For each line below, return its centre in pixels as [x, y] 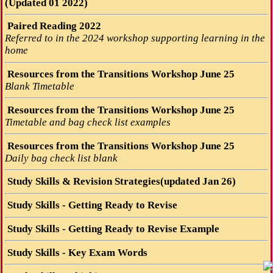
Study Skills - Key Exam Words [76, 252]
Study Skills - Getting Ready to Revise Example [112, 229]
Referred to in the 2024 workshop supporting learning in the [135, 38]
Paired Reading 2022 [53, 26]
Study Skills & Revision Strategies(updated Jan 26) [120, 182]
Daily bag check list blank [61, 158]
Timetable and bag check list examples [87, 122]
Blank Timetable [39, 87]
